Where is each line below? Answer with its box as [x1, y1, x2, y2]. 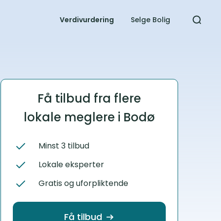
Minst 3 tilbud [38, 140, 89, 151]
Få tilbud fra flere [37, 90, 141, 107]
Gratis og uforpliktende [38, 178, 128, 189]
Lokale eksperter [38, 159, 104, 170]
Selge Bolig [130, 15, 170, 25]
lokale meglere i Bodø [23, 109, 155, 125]
